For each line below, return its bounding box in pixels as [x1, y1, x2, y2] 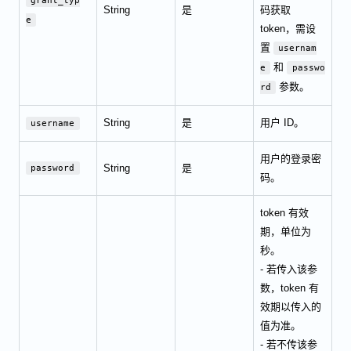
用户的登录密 [260, 152, 321, 165]
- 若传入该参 [260, 262, 317, 275]
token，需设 [260, 22, 316, 34]
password [31, 162, 75, 173]
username [31, 118, 75, 128]
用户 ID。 [260, 116, 304, 128]
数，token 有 [260, 281, 319, 294]
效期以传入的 [260, 300, 321, 313]
